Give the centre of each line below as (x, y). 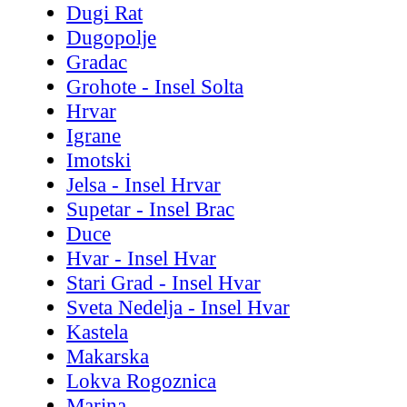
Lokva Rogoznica (141, 380)
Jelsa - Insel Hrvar (144, 184)
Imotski (99, 159)
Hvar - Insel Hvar (141, 258)
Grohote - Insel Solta (155, 86)
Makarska (108, 356)
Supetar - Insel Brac (150, 208)
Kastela (97, 331)
